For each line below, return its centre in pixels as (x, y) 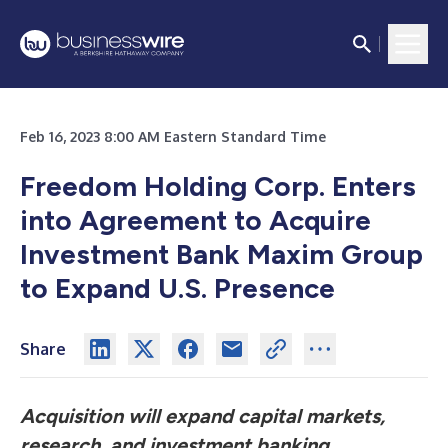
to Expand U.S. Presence (177, 288)
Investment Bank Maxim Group (221, 254)
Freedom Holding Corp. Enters (218, 186)
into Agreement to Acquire (195, 220)
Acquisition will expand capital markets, (202, 416)
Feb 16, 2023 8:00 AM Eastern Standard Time (173, 136)
